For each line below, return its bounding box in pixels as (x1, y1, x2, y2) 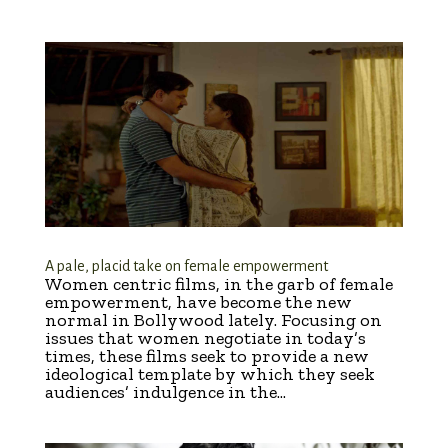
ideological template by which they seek (44, 363, 375, 386)
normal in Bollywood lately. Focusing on (44, 309, 382, 332)
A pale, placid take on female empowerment (44, 258, 328, 275)
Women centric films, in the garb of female (44, 273, 393, 296)
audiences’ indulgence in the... (44, 381, 286, 404)
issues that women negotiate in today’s (44, 327, 366, 350)
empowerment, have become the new (44, 291, 352, 314)
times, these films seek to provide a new (44, 345, 369, 368)
